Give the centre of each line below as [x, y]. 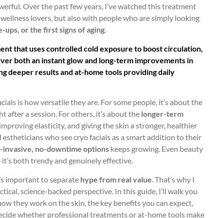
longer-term [162, 114]
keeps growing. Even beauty [156, 149]
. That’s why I [173, 179]
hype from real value [116, 179]
